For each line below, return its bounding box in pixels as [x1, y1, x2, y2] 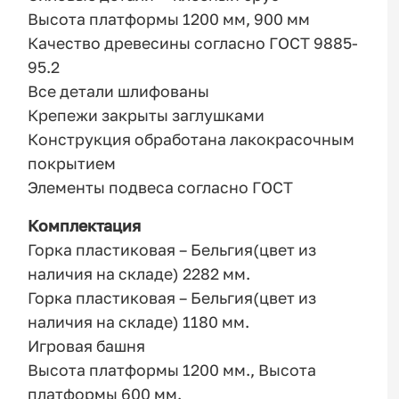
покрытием [28, 154, 117, 174]
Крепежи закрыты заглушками [28, 106, 265, 126]
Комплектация [28, 216, 142, 235]
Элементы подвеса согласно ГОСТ [28, 178, 294, 198]
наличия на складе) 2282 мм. [28, 264, 251, 283]
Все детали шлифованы [28, 82, 210, 102]
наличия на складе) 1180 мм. [28, 312, 250, 331]
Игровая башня [28, 336, 146, 355]
